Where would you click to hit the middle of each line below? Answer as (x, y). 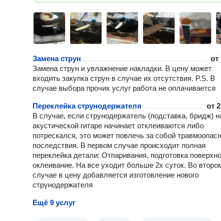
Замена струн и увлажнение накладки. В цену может (122, 68)
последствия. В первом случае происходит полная (119, 145)
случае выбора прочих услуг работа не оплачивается (124, 88)
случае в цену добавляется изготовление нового (116, 175)
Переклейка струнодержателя (87, 106)
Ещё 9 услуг (54, 203)
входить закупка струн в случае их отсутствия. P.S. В (124, 78)
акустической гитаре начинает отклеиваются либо (118, 126)
